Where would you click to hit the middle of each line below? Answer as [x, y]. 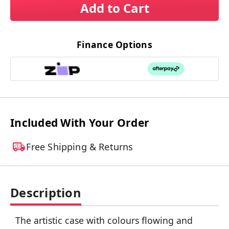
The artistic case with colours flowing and [104, 220]
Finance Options [114, 44]
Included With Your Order [80, 122]
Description [46, 192]
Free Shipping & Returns [80, 146]
